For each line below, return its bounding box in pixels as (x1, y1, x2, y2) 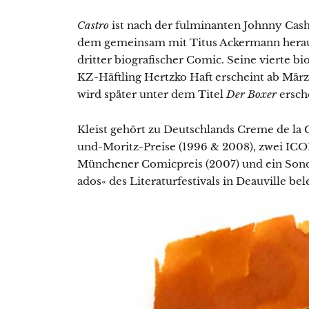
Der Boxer (226, 88, 277, 101)
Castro (77, 19, 109, 32)
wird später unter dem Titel (77, 88, 226, 101)
